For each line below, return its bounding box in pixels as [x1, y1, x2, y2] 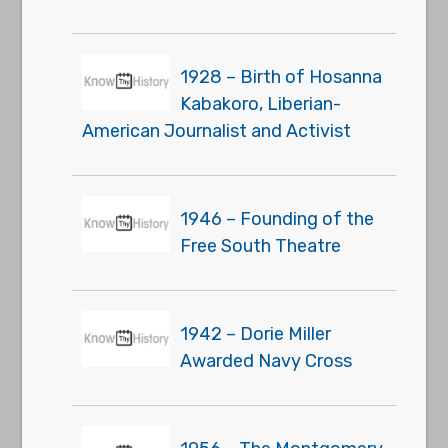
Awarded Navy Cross [180, 350, 353, 373]
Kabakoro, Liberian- [180, 93, 342, 116]
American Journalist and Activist [82, 120, 352, 143]
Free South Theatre [180, 235, 342, 258]
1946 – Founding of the [180, 208, 375, 231]
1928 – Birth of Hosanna [180, 66, 383, 89]
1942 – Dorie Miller [180, 323, 332, 346]
